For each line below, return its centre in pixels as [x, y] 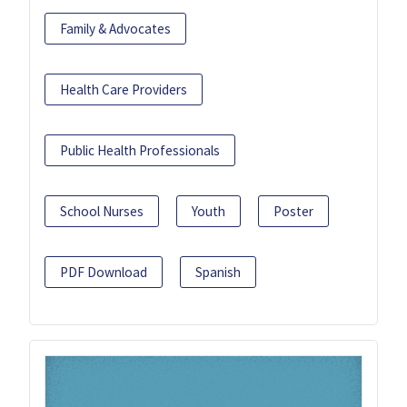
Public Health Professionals [140, 150]
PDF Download [104, 272]
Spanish [218, 272]
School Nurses [102, 211]
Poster [293, 211]
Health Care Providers [124, 89]
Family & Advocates [115, 28]
